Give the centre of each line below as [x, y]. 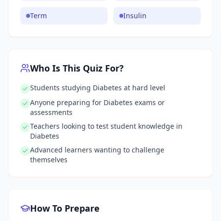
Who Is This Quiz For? [77, 68]
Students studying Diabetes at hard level [98, 88]
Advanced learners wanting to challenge [97, 150]
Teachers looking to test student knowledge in [106, 126]
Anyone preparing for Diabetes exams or [97, 102]
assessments [51, 112]
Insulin [135, 16]
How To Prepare [65, 208]
